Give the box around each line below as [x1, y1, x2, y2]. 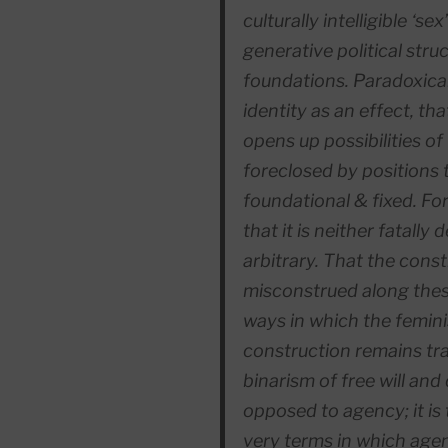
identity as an [242, 100, 359, 122]
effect [358, 100, 410, 122]
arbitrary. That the [242, 250, 399, 272]
